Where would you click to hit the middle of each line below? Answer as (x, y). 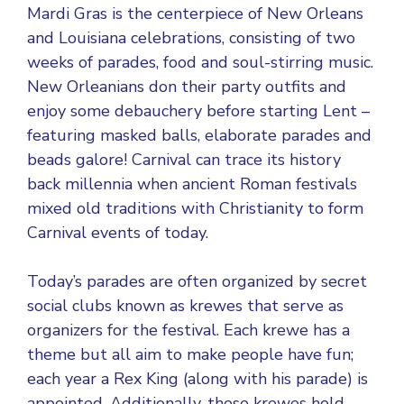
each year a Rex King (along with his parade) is (197, 379)
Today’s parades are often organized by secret (197, 281)
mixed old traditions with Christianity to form (195, 208)
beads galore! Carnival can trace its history (184, 160)
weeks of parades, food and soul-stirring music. (200, 62)
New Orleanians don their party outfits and (187, 87)
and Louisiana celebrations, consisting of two (191, 38)
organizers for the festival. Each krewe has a (188, 330)
